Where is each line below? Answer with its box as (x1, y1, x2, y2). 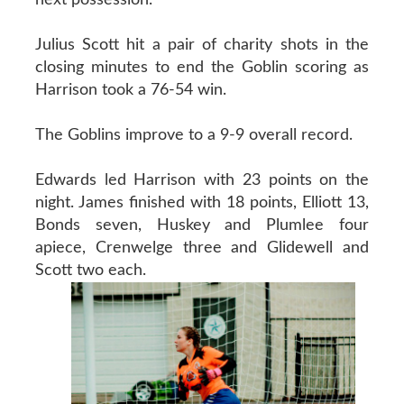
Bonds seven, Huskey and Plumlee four (34, 216, 370, 234)
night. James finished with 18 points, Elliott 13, (34, 194, 370, 211)
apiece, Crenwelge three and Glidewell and (34, 239, 370, 256)
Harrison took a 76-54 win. (34, 81, 226, 98)
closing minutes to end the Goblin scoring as (34, 59, 370, 76)
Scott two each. (34, 262, 146, 279)
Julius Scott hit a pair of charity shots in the (34, 36, 370, 53)
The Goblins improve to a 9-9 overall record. (34, 126, 353, 143)
